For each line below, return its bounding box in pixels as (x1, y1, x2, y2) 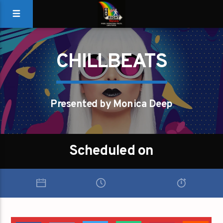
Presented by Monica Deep (50, 98, 173, 111)
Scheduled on (69, 142, 154, 161)
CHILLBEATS (56, 50, 167, 75)
